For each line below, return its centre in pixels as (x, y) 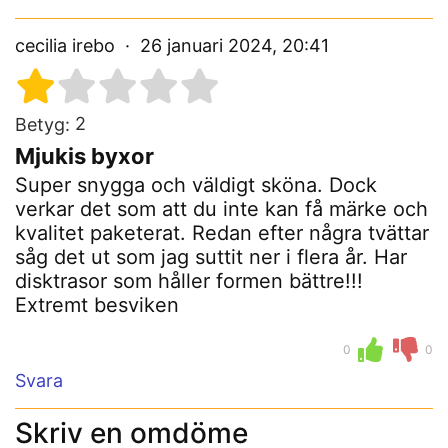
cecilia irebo (65, 46)
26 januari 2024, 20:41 (232, 46)
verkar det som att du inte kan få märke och (221, 209)
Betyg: (42, 125)
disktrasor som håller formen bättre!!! (189, 281)
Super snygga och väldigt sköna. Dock (196, 185)
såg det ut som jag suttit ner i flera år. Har (211, 257)
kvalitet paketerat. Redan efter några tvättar (222, 233)
